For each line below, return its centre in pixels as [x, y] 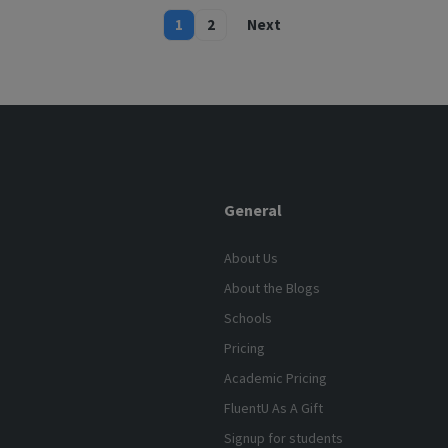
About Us [251, 257]
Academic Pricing [275, 377]
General [253, 209]
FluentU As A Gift [273, 407]
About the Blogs [272, 287]
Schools [248, 317]
